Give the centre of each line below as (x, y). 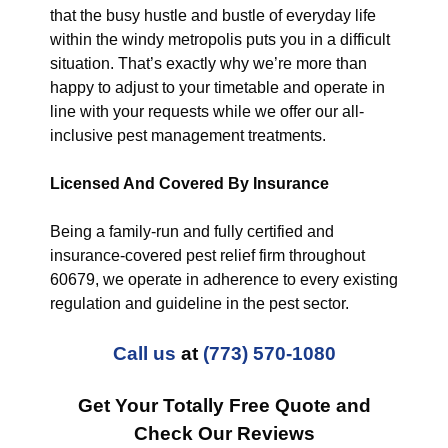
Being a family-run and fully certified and (192, 231)
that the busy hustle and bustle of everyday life (213, 15)
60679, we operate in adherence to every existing (224, 279)
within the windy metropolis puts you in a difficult (220, 39)
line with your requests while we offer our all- (207, 111)
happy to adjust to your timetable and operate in (217, 87)
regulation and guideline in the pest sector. (199, 303)
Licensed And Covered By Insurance (189, 183)
